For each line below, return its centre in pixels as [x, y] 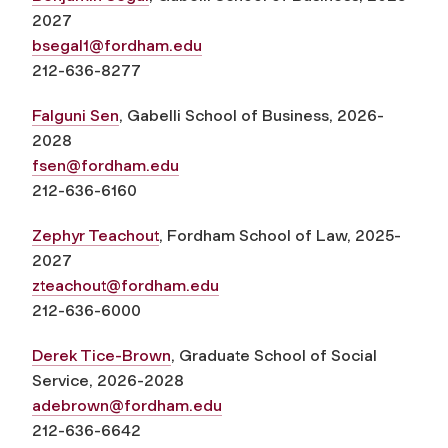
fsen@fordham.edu [105, 165]
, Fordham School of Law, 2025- [280, 235]
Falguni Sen [75, 115]
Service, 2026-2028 [108, 380]
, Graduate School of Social [274, 355]
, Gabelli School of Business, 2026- [251, 115]
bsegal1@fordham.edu [117, 45]
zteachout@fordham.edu [125, 285]
